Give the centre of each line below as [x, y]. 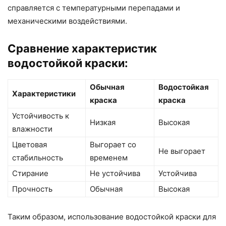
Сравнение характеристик [82, 49]
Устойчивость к [41, 116]
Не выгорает [182, 151]
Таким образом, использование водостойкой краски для [112, 217]
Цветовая [30, 145]
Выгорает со [113, 145]
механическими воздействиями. [67, 21]
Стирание [30, 174]
